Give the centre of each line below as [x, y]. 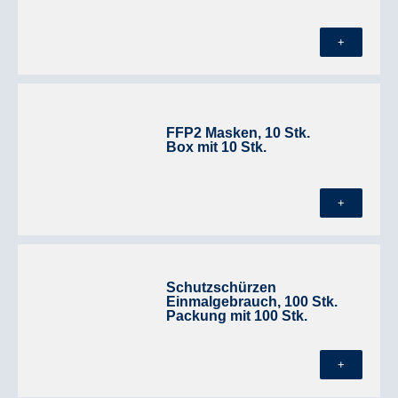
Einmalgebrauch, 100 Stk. [252, 301]
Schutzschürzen [222, 287]
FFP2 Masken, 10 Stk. [239, 133]
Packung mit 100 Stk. [237, 315]
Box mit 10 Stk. [217, 147]
